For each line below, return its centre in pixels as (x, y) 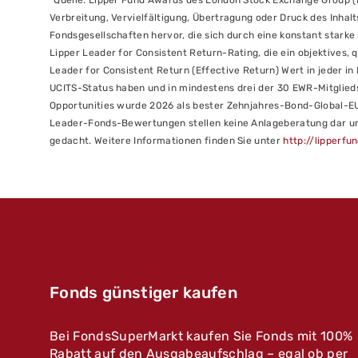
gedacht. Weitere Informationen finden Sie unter (167, 141)
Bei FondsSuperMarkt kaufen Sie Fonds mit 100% (201, 336)
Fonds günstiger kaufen (144, 293)
